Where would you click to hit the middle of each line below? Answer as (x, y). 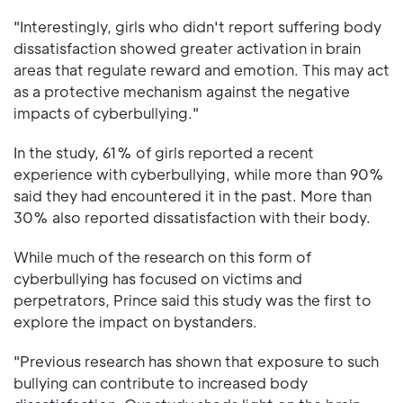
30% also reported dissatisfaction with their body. (192, 218)
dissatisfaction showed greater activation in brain (187, 49)
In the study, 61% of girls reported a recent (164, 153)
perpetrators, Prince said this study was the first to (193, 300)
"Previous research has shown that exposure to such (196, 362)
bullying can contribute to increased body (161, 383)
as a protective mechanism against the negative (182, 92)
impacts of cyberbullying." (106, 113)
